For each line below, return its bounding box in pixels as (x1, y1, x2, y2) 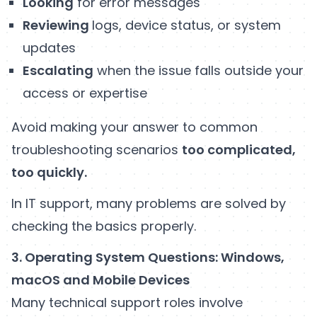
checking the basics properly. (11, 217, 196, 235)
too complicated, (182, 140, 296, 158)
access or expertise (23, 83, 147, 102)
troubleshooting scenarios (11, 140, 182, 158)
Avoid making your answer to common (11, 117, 258, 136)
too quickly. (11, 163, 90, 181)
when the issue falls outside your (93, 61, 304, 79)
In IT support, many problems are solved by (11, 194, 286, 212)
